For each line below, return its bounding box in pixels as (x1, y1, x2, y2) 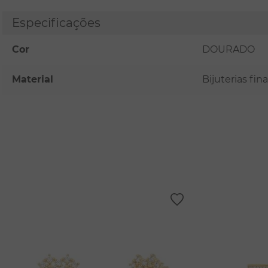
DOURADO (202, 44, 255, 55)
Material (12, 74, 53, 85)
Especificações (12, 16, 100, 30)
